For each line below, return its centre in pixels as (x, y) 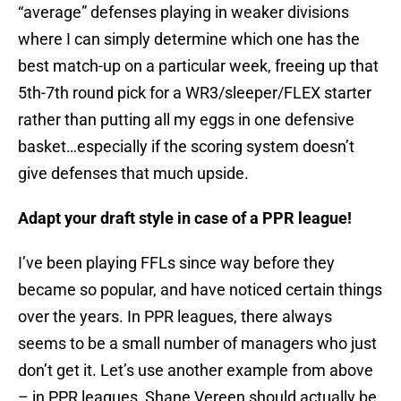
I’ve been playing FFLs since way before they (176, 263)
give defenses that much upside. (133, 174)
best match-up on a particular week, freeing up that (198, 66)
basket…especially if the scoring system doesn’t (186, 147)
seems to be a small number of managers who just (197, 344)
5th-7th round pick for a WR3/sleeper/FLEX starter (195, 93)
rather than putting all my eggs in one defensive (186, 120)
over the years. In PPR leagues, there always (175, 317)
